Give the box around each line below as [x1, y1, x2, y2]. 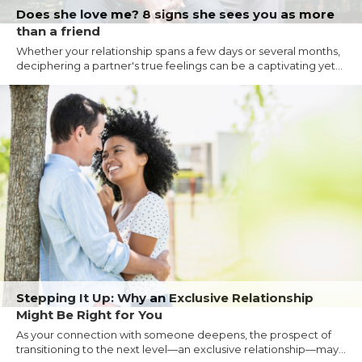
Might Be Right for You [16, 306, 162, 322]
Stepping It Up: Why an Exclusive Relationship [16, 289, 314, 305]
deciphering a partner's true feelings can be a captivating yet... [16, 58, 343, 72]
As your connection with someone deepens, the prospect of [16, 327, 331, 341]
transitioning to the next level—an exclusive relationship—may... [16, 342, 346, 356]
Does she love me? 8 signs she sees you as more [16, 6, 335, 22]
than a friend [16, 23, 100, 39]
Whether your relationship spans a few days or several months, [16, 44, 340, 57]
